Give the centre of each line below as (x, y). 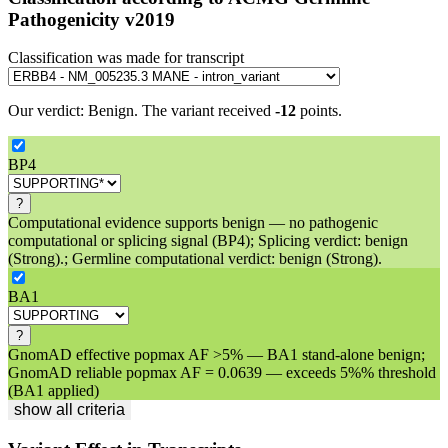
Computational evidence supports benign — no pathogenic (193, 223)
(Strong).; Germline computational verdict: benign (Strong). (195, 259)
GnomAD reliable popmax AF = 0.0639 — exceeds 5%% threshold (222, 373)
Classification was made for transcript (126, 58)
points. (319, 111)
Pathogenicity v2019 (91, 19)
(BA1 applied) (53, 391)
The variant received (208, 111)
